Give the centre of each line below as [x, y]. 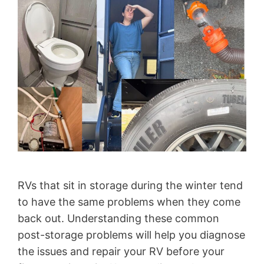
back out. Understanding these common [118, 219]
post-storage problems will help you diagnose [131, 235]
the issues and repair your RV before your [121, 252]
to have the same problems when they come [129, 202]
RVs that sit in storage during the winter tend [130, 186]
